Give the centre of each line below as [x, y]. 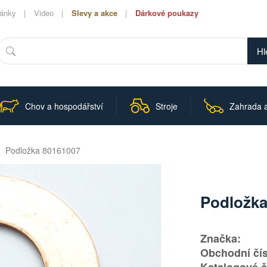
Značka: [221, 238]
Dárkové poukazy [167, 13]
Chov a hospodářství [64, 106]
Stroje [166, 106]
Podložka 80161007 [43, 150]
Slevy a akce [94, 13]
